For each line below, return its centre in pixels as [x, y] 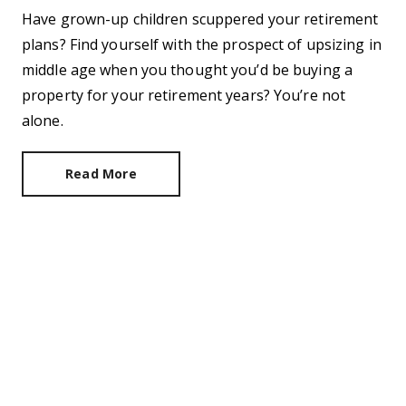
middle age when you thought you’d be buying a [187, 70]
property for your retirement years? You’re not [184, 95]
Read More [101, 174]
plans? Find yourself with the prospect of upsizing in [202, 44]
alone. [43, 121]
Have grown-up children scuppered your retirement [200, 19]
